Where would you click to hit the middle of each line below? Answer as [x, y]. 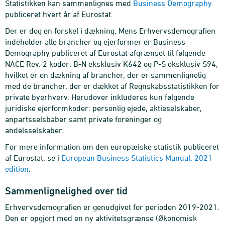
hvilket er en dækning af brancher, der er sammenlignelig [105, 75]
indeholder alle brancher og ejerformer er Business [95, 42]
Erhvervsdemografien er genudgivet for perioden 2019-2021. [112, 207]
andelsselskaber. [34, 130]
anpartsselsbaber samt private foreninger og [83, 119]
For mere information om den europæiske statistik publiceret [112, 147]
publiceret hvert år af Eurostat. [59, 14]
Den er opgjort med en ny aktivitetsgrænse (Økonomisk [101, 218]
